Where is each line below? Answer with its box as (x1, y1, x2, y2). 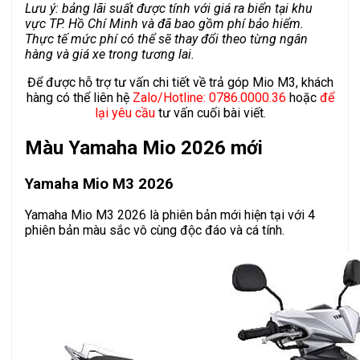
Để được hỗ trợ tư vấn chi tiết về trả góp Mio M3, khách (27, 74, 333, 90)
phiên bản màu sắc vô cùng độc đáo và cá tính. (25, 223, 284, 239)
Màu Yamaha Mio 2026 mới (25, 136, 263, 159)
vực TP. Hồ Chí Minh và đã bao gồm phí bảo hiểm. (25, 15, 304, 31)
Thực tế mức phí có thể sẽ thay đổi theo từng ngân (25, 31, 308, 47)
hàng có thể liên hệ (26, 89, 133, 105)
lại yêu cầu (94, 104, 155, 121)
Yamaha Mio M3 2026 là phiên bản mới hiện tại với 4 (25, 207, 315, 223)
